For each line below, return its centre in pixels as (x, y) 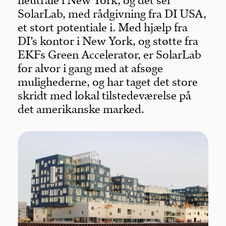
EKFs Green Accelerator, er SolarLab (110, 55)
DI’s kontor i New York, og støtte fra (108, 41)
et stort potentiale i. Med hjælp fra (103, 27)
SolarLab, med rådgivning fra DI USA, (112, 14)
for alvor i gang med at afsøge (91, 68)
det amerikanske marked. (81, 109)
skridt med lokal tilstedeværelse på (105, 96)
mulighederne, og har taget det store (108, 82)
